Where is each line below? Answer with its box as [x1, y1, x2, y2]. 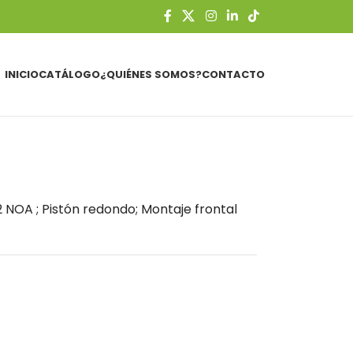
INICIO [5, 66, 39, 82]
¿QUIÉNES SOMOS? [100, 66, 202, 82]
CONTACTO [202, 66, 265, 82]
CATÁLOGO [39, 66, 100, 82]
